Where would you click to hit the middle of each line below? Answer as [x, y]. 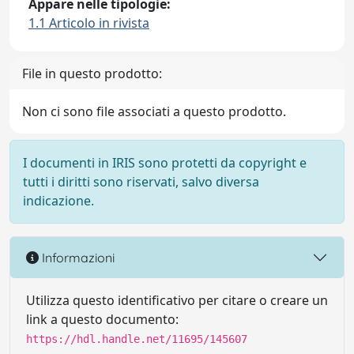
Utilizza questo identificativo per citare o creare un [177, 300]
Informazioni [77, 257]
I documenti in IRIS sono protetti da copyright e [165, 163]
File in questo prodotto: [92, 73]
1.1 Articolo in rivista [89, 23]
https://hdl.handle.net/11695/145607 [137, 339]
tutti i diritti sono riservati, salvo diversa [141, 182]
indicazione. [58, 201]
